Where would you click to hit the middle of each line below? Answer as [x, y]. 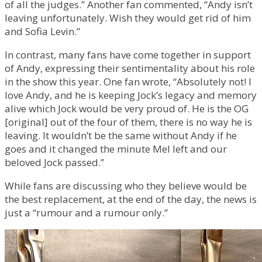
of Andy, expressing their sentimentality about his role [130, 68]
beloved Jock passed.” [54, 162]
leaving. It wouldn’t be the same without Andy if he [121, 135]
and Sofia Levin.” [42, 31]
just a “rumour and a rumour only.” [86, 213]
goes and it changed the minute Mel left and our [116, 149]
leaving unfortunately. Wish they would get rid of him [128, 18]
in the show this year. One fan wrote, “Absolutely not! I [128, 82]
